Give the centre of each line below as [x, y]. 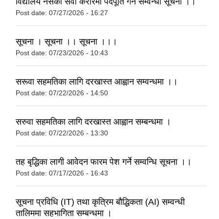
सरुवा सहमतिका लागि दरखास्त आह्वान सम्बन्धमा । [93, 121]
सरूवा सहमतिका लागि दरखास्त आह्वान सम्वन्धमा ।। [97, 81]
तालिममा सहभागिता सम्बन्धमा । [64, 213]
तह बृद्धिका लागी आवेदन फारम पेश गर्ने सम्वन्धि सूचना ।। [104, 162]
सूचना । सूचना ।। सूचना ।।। [66, 41]
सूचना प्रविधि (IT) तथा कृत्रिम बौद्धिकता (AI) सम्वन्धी [100, 202]
